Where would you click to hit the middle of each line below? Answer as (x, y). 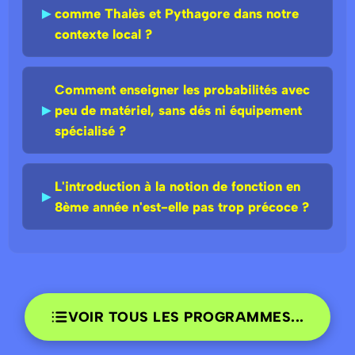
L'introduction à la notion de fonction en (177, 187)
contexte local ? (103, 34)
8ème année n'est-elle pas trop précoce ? (182, 207)
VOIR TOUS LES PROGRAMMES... (186, 317)
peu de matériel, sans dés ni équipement (178, 111)
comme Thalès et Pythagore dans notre (177, 14)
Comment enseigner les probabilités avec (182, 90)
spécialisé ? (90, 131)
